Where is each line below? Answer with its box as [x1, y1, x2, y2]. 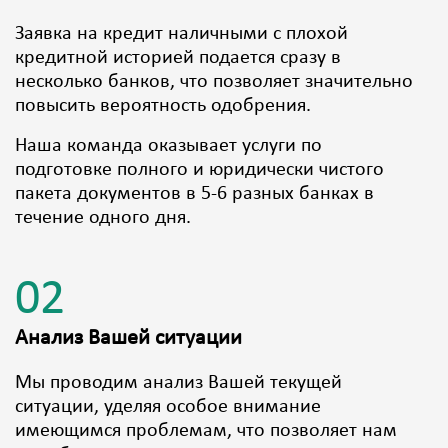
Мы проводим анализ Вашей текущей [15, 373, 342, 394]
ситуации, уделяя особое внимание [15, 397, 321, 418]
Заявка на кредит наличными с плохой [15, 24, 348, 45]
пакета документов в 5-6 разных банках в [15, 184, 374, 205]
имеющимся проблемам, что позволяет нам [15, 421, 397, 442]
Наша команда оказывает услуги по [15, 136, 322, 157]
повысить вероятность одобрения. [15, 96, 311, 117]
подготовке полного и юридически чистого [15, 160, 384, 181]
